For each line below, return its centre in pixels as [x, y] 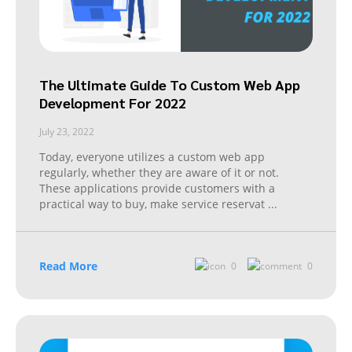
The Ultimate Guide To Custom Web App [170, 85]
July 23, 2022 [67, 132]
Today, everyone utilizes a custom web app [152, 157]
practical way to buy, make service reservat [154, 204]
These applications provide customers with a [157, 189]
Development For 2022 [113, 103]
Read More [68, 266]
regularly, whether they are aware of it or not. [159, 173]
